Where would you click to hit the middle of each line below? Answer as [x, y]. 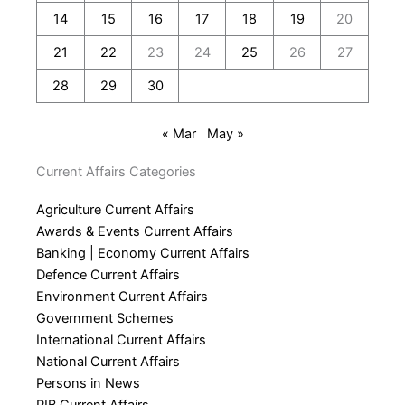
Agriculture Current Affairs [115, 210]
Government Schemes [105, 319]
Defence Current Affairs [108, 275]
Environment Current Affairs [122, 297]
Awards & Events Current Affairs [135, 232]
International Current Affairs [121, 340]
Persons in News [88, 384]
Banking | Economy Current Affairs [143, 254]
